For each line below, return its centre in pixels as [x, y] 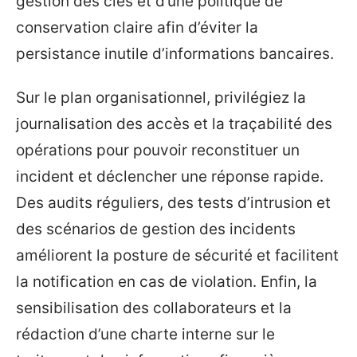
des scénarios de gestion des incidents [156, 229]
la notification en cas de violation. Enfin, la [167, 282]
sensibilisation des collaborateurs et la [154, 308]
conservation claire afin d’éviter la [137, 27]
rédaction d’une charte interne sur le [145, 335]
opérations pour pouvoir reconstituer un [158, 151]
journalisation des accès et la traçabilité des [174, 124]
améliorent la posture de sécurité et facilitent [177, 256]
